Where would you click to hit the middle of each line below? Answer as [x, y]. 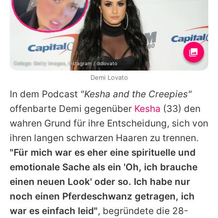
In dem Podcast [45, 94]
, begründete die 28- [143, 211]
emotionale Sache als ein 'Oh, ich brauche [104, 167]
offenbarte [34, 109]
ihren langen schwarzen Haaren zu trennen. [104, 138]
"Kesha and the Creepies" [136, 94]
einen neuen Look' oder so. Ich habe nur [100, 182]
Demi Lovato [109, 77]
